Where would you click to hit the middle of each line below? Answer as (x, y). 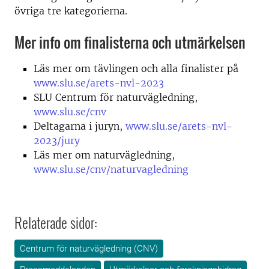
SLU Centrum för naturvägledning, (116, 97)
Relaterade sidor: (56, 222)
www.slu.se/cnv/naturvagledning (111, 169)
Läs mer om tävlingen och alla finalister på (136, 68)
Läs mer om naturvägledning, (104, 155)
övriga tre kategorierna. (71, 11)
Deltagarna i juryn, (80, 126)
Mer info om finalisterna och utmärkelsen (130, 42)
